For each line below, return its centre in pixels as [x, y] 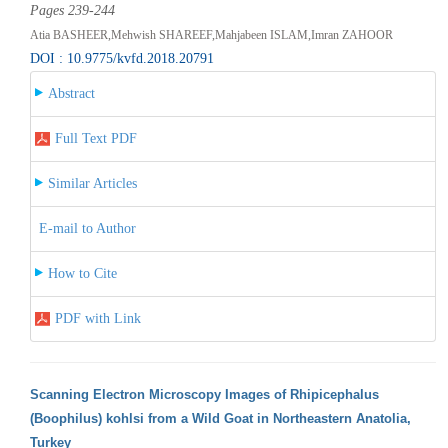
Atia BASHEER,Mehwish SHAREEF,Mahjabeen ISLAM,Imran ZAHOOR [211, 34]
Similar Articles [92, 183]
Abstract [71, 93]
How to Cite [82, 273]
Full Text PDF [95, 138]
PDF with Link [97, 318]
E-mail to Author [87, 228]
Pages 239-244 [72, 10]
